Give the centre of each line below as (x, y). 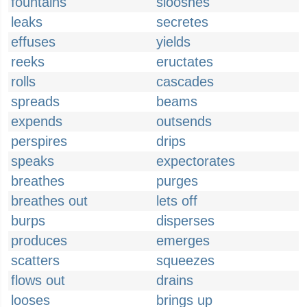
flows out (38, 280)
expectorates (196, 161)
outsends (184, 121)
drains (175, 280)
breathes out (49, 201)
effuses (33, 42)
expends (37, 121)
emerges (183, 241)
